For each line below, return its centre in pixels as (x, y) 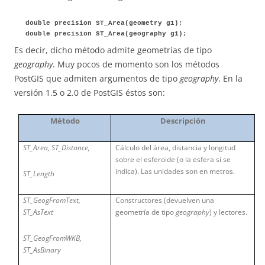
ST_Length (39, 174)
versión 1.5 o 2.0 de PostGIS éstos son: (90, 93)
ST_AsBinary (42, 250)
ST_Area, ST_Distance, (57, 148)
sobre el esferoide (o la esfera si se (173, 160)
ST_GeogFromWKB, (53, 238)
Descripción (183, 121)
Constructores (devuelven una (165, 201)
